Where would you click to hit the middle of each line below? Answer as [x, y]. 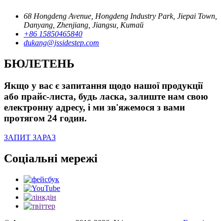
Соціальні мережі [51, 158]
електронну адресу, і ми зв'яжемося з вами [94, 108]
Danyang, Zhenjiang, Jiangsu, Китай [84, 25]
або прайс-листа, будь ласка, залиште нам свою [106, 97]
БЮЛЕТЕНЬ [39, 64]
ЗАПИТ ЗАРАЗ [30, 137]
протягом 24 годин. [45, 118]
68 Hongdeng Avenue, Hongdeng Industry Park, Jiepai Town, [120, 16]
